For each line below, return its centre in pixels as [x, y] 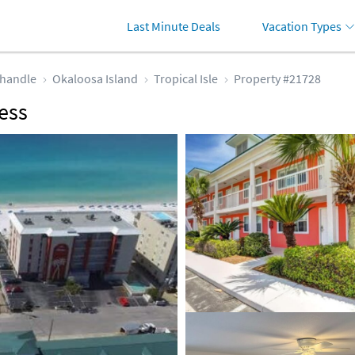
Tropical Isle [186, 78]
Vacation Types [302, 26]
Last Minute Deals [173, 26]
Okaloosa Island [95, 78]
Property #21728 [277, 78]
